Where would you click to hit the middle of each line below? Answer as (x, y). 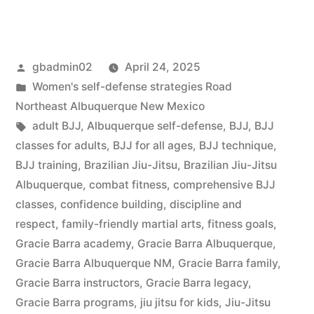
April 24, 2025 (162, 67)
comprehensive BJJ (224, 185)
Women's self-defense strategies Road (132, 87)
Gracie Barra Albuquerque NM (94, 264)
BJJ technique (236, 146)
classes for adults (61, 146)
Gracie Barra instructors (77, 283)
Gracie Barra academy (73, 244)
